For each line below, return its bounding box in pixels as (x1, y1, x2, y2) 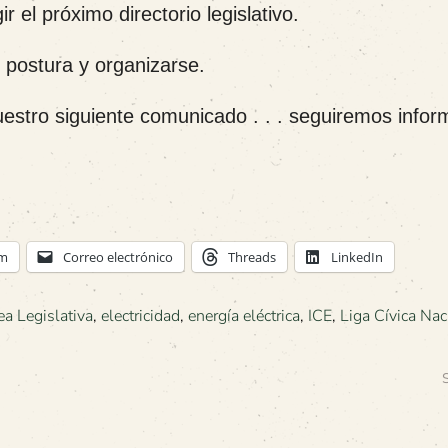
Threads (228, 248, 276, 266)
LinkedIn (331, 248, 383, 266)
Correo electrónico (63, 248, 173, 266)
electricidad (101, 305, 180, 327)
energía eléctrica (188, 305, 300, 327)
